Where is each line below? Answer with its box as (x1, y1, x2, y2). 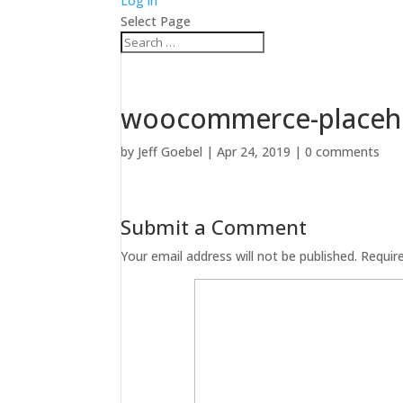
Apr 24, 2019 (217, 143, 291, 160)
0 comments (305, 143, 381, 160)
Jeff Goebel (138, 143, 203, 160)
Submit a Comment (121, 213, 308, 240)
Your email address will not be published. (121, 247, 358, 264)
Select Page (121, 13, 192, 30)
